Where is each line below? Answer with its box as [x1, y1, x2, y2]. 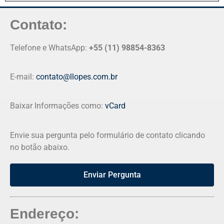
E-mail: [10, 71, 36, 81]
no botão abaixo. [10, 142, 69, 152]
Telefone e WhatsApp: [10, 42, 89, 52]
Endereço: [10, 205, 79, 221]
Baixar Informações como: [10, 101, 105, 111]
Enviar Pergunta [83, 169, 141, 179]
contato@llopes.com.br [36, 71, 117, 81]
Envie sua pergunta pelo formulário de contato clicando [10, 130, 205, 140]
